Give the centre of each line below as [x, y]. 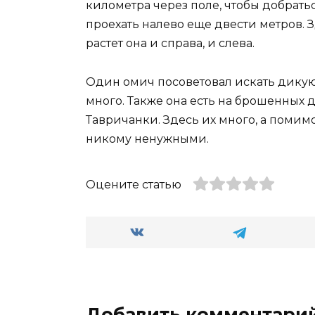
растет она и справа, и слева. [170, 44]
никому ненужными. [147, 139]
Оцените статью [134, 184]
